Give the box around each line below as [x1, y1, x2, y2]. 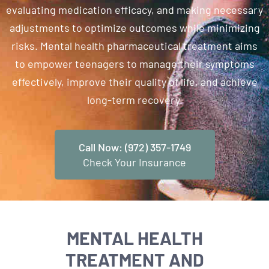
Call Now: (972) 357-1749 [78, 140, 191, 154]
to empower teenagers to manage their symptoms [14, 57, 255, 71]
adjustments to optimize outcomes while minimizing [9, 21, 260, 35]
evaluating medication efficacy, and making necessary [6, 3, 263, 17]
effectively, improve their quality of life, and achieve [11, 75, 258, 89]
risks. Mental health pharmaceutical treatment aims [11, 39, 258, 53]
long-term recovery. [86, 93, 183, 107]
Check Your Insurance [83, 155, 186, 169]
